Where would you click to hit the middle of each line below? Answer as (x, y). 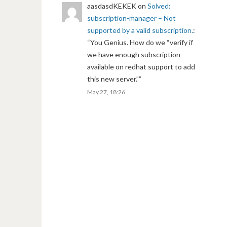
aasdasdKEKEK (112, 6)
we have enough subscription (134, 54)
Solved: (159, 6)
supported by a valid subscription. (140, 30)
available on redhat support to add (141, 66)
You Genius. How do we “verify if (142, 42)
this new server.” (113, 79)
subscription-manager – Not (131, 18)
